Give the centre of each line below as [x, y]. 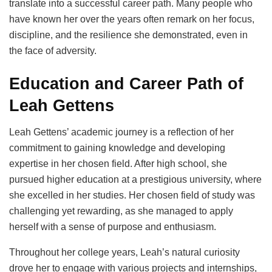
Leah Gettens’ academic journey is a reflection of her [121, 132]
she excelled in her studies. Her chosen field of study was [132, 195]
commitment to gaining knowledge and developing [117, 148]
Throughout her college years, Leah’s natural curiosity [124, 253]
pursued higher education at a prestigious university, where [135, 180]
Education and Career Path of [126, 83]
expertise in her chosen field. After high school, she [118, 164]
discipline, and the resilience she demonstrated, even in [128, 35]
